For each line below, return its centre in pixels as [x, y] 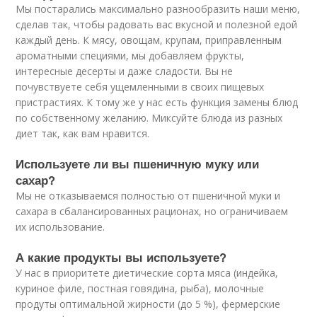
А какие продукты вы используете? [121, 257]
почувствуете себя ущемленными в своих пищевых [140, 87]
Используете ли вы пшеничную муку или [138, 163]
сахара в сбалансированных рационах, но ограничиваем [152, 211]
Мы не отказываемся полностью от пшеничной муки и [148, 196]
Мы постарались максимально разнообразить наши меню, [158, 9]
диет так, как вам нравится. [83, 133]
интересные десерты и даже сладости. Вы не [125, 71]
